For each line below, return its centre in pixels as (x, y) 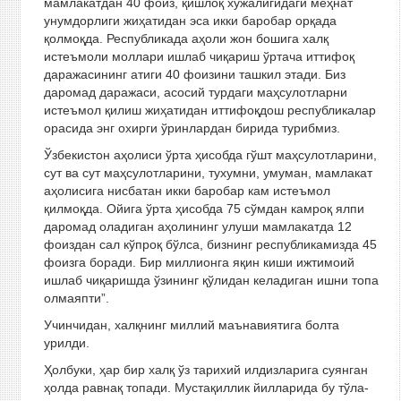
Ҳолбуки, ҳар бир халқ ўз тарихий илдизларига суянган (205, 370)
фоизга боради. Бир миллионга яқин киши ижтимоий (199, 262)
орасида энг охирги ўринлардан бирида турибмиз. (192, 128)
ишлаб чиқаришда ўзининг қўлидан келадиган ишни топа (211, 280)
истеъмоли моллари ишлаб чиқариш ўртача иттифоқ (199, 56)
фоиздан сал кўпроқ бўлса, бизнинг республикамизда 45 (210, 244)
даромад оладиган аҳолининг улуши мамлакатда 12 (197, 226)
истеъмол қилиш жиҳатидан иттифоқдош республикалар (209, 110)
